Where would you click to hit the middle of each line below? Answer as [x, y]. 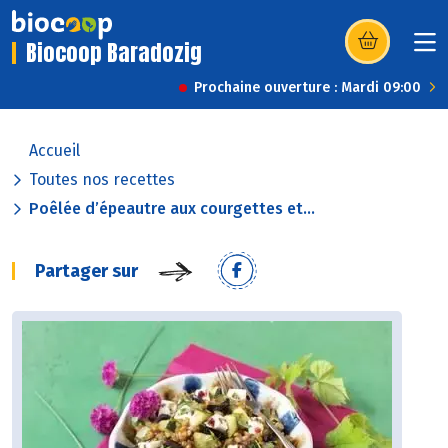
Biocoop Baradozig [114, 53]
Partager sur [86, 271]
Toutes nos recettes [102, 180]
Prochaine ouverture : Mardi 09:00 [307, 88]
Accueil [54, 151]
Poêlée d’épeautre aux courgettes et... [172, 209]
